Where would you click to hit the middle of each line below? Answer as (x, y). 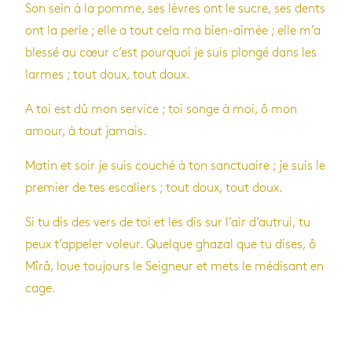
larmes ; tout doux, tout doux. (108, 75)
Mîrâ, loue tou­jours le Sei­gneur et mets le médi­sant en (174, 266)
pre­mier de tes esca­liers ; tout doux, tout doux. (154, 188)
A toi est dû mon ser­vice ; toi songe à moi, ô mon (161, 109)
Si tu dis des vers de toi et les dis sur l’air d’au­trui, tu (168, 222)
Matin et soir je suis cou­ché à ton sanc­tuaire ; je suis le (175, 166)
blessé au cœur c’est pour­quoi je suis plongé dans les (171, 53)
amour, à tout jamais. (86, 131)
